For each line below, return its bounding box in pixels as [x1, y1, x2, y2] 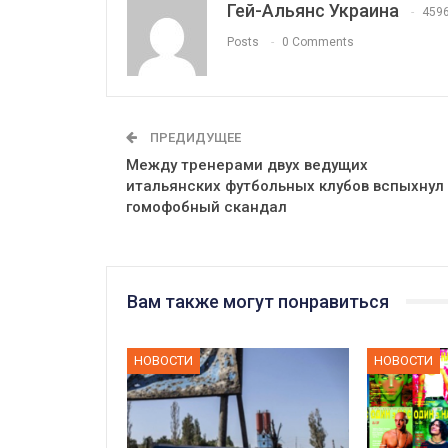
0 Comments [282, 34, 354, 49]
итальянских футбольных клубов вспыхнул [126, 176, 444, 195]
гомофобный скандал [126, 197, 287, 216]
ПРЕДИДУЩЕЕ [147, 129, 241, 145]
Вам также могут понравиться [127, 290, 389, 312]
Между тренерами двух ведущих [126, 155, 368, 174]
